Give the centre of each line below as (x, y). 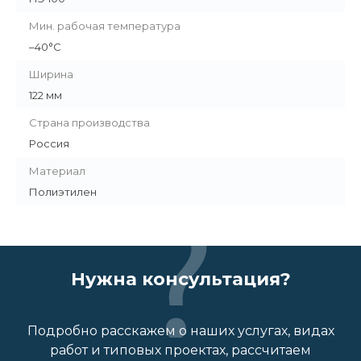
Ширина (51, 75)
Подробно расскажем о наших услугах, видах (180, 331)
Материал (57, 171)
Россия (49, 144)
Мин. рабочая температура (105, 26)
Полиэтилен (63, 192)
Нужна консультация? (180, 280)
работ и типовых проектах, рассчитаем (180, 351)
